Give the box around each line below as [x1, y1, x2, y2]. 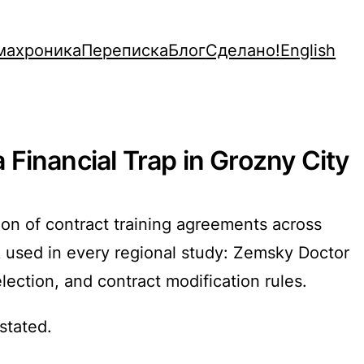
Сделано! [206, 39, 281, 60]
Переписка [81, 39, 169, 60]
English [280, 39, 336, 60]
